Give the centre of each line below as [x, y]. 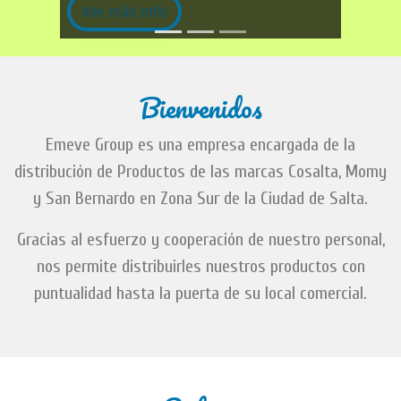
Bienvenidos [200, 108]
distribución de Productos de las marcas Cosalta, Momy [200, 171]
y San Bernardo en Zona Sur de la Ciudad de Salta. [200, 198]
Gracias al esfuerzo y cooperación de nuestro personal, [200, 239]
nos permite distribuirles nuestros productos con [200, 266]
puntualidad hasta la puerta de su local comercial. [200, 293]
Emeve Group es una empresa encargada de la [200, 145]
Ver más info [125, 13]
